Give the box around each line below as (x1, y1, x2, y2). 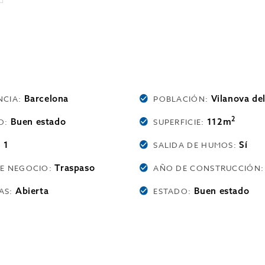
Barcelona (24, 93, 69, 104)
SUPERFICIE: (153, 117, 207, 127)
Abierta (15, 185, 49, 196)
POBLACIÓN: (153, 93, 211, 104)
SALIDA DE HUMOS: (153, 140, 240, 150)
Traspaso (54, 162, 95, 173)
